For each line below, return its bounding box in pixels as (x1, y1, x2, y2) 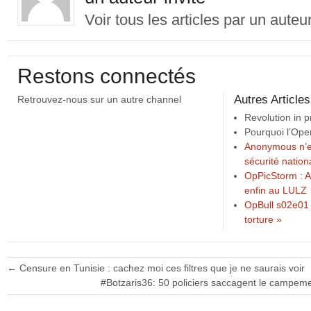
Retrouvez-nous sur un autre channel (17, 93, 181, 105)
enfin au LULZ (244, 184, 307, 196)
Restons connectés (17, 64, 196, 87)
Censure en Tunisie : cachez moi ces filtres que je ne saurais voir (17, 262, 305, 274)
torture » (244, 213, 282, 225)
